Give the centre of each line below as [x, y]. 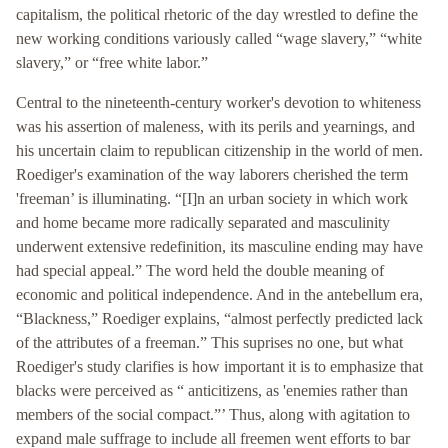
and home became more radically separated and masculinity [203, 223]
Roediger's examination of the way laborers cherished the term [212, 175]
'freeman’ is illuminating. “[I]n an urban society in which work [212, 199]
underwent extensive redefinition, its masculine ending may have [219, 247]
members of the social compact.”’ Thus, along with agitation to [213, 415]
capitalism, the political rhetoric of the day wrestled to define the [217, 15]
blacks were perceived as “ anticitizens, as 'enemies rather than [212, 391]
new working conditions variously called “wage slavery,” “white [219, 39]
